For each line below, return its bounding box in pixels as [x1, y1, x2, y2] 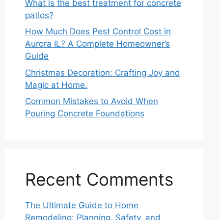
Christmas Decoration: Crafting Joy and [25, 67, 181, 78]
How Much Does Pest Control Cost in [25, 27, 171, 37]
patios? [25, 10, 54, 20]
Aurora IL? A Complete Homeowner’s [25, 39, 170, 49]
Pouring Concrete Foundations [25, 109, 145, 119]
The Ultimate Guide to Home [25, 200, 139, 211]
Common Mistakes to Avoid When [25, 96, 159, 107]
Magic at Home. [25, 80, 88, 90]
